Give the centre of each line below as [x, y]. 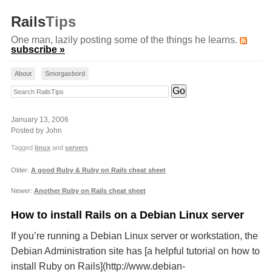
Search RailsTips [47, 90]
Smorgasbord [65, 73]
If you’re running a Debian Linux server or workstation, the [134, 236]
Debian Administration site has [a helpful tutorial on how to [135, 251]
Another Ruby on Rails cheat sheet [90, 191]
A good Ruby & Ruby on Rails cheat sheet [98, 170]
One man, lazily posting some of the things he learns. [125, 40]
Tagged [23, 148]
